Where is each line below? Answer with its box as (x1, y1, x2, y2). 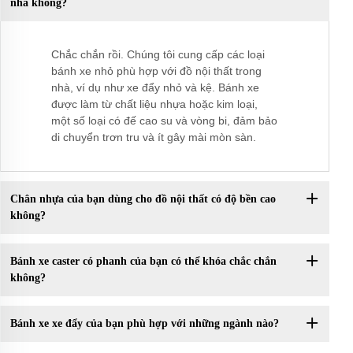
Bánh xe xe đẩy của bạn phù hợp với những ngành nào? (9, 318, 279, 330)
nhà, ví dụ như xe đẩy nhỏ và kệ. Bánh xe (51, 80, 259, 94)
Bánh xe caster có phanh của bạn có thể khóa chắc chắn (9, 255, 277, 268)
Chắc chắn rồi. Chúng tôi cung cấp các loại (51, 47, 265, 61)
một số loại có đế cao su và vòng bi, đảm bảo (51, 113, 277, 127)
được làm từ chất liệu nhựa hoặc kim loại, (51, 97, 258, 110)
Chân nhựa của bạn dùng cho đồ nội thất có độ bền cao (9, 193, 276, 206)
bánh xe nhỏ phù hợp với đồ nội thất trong (51, 64, 262, 77)
